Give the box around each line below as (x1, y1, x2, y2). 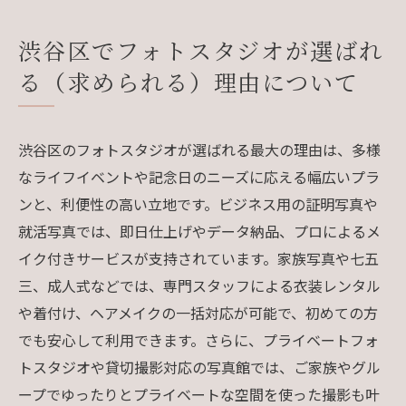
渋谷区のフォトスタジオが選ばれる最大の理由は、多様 (18, 138, 381, 160)
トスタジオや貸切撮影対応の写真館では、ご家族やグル (18, 355, 381, 378)
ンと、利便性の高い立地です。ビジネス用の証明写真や (18, 192, 378, 215)
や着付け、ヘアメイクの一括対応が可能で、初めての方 (18, 301, 378, 324)
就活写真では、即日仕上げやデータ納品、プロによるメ (18, 219, 381, 242)
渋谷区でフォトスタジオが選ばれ (18, 33, 384, 66)
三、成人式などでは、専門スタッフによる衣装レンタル (18, 274, 381, 296)
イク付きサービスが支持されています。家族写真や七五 (18, 246, 379, 269)
